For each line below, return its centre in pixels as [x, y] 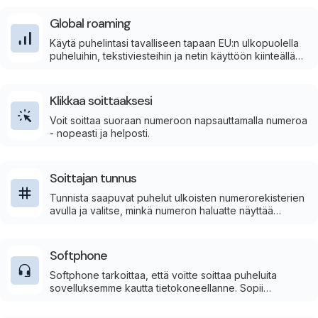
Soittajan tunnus [93, 178]
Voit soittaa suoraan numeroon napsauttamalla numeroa [179, 120]
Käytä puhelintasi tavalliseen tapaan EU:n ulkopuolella [174, 43]
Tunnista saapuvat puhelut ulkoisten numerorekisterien [177, 198]
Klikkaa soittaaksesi [101, 101]
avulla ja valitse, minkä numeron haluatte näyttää [161, 210]
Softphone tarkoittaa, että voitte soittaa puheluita [163, 275]
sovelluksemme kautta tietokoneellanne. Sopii [157, 288]
